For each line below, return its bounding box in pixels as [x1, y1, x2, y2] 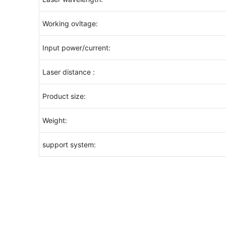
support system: [42, 140, 96, 149]
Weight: [42, 116, 67, 125]
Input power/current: [42, 43, 110, 52]
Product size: [42, 91, 86, 100]
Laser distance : [42, 67, 95, 76]
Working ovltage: [42, 19, 98, 28]
